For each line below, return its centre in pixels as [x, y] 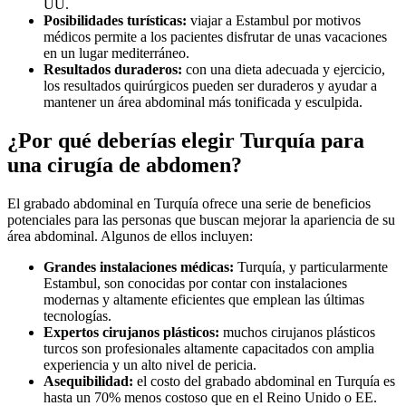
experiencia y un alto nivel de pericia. [150, 364]
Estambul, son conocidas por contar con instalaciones [195, 283]
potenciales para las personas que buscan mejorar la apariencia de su [201, 219]
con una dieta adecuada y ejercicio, [284, 69]
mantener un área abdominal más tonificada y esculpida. [203, 101]
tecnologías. [77, 315]
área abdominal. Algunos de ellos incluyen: [130, 236]
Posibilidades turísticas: [115, 20]
